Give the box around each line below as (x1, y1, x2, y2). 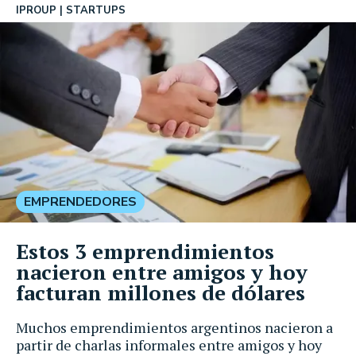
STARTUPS (66, 3, 126, 17)
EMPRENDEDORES (24, 192, 137, 211)
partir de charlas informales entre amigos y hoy (16, 335, 322, 354)
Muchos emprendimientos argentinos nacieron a (16, 317, 333, 337)
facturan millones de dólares (16, 278, 305, 306)
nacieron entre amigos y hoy (16, 257, 308, 285)
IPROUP (16, 3, 56, 17)
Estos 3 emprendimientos (16, 237, 274, 265)
